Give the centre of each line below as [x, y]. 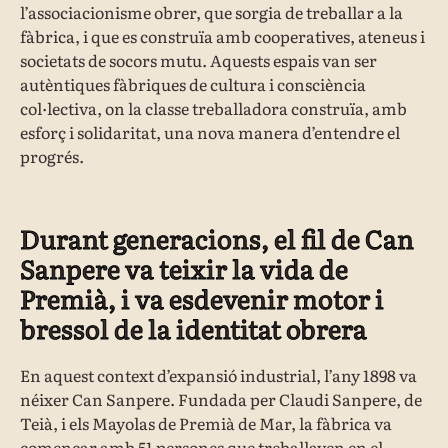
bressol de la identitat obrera [193, 327]
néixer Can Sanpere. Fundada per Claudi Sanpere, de [221, 398]
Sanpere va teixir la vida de [184, 267]
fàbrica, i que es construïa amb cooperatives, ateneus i [222, 36]
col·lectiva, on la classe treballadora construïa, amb [213, 108]
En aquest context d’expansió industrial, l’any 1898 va [218, 374]
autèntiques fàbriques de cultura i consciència [193, 84]
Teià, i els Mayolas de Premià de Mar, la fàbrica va [206, 422]
